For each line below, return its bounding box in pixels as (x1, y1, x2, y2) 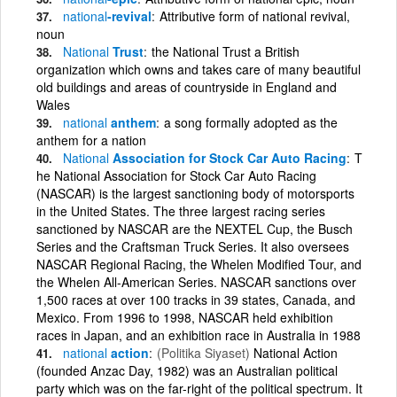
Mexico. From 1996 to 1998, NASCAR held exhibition (36, 307, 333, 326)
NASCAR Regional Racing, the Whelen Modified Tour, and (36, 254, 362, 273)
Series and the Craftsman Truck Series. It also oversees (36, 237, 349, 255)
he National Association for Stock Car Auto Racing (36, 166, 316, 184)
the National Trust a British (152, 42, 300, 60)
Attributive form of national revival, (160, 6, 350, 25)
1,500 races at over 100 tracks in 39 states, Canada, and (36, 290, 355, 308)
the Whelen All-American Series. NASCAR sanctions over (36, 272, 356, 291)
